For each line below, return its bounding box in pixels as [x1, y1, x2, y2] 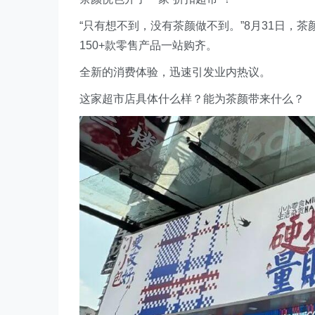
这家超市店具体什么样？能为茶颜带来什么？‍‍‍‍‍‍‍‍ [79, 93, 304, 105]
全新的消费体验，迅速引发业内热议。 [79, 66, 271, 78]
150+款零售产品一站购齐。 [79, 39, 217, 51]
